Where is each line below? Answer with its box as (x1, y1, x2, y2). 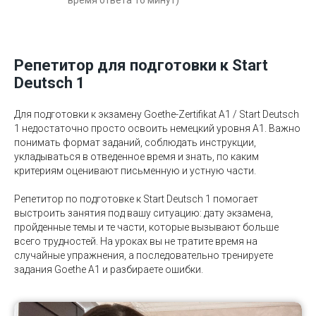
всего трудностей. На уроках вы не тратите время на (14, 236, 257, 248)
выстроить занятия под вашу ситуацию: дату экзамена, (14, 207, 273, 219)
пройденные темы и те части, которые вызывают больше (14, 221, 279, 233)
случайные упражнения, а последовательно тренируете (14, 250, 273, 262)
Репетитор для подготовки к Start (14, 56, 268, 75)
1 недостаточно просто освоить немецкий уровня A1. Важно (14, 123, 300, 135)
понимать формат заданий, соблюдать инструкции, (14, 137, 256, 149)
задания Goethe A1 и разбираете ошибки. (14, 264, 203, 276)
